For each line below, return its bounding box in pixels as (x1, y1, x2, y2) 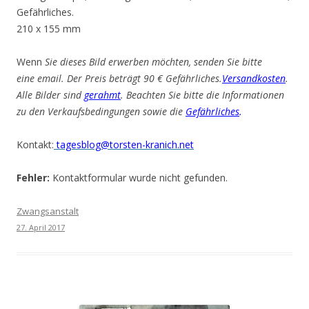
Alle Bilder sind (17, 88, 84, 101)
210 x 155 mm (17, 22, 81, 35)
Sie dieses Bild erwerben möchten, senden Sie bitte (45, 55, 262, 68)
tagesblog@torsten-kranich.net (54, 138, 194, 151)
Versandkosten (222, 72, 286, 85)
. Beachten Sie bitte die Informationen (121, 88, 284, 101)
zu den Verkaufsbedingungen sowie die (17, 105, 186, 118)
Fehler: (17, 171, 50, 184)
